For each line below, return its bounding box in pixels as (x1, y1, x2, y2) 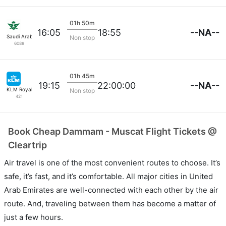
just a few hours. (4, 212, 63, 222)
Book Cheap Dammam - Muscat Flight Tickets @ (8, 126, 217, 137)
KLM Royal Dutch (7, 86, 48, 92)
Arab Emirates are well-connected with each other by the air (4, 185, 218, 195)
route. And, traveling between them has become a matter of (4, 198, 216, 208)
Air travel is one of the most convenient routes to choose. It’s (4, 157, 220, 167)
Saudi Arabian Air (7, 33, 48, 39)
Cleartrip (8, 139, 47, 150)
